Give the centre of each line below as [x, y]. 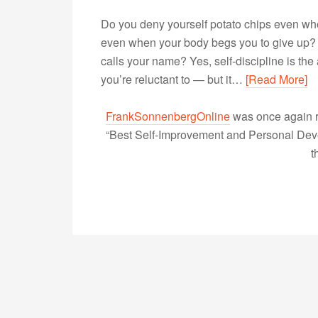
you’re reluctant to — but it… [173, 79]
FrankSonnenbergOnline [168, 116]
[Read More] [276, 79]
